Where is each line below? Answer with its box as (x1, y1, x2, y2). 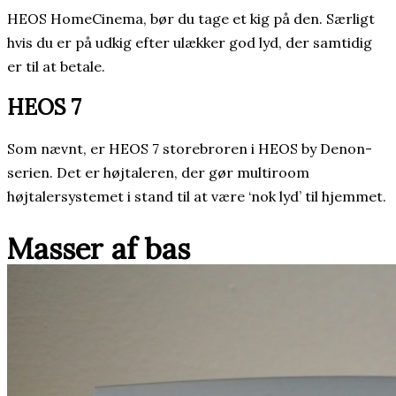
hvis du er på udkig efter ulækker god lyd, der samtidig (7, 33, 372, 51)
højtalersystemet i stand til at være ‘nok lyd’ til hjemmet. (7, 187, 386, 205)
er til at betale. (7, 57, 105, 75)
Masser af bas (7, 230, 190, 268)
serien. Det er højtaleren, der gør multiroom (7, 163, 309, 181)
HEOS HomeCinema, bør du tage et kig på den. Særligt (7, 9, 375, 27)
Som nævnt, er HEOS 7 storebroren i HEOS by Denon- (7, 139, 372, 157)
